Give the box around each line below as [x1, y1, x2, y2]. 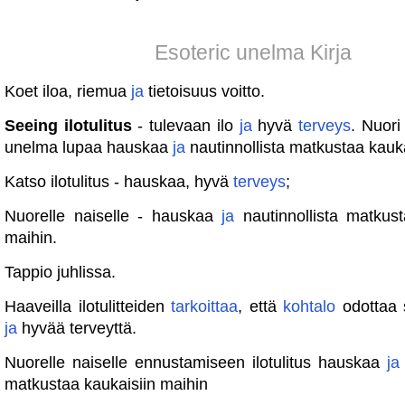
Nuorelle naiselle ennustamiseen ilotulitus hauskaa [5, 353, 387, 372]
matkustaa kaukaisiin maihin [5, 375, 208, 393]
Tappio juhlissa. [5, 263, 116, 281]
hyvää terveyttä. [17, 319, 137, 337]
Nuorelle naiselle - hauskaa [5, 207, 222, 225]
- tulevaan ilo [137, 117, 240, 135]
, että [238, 297, 284, 316]
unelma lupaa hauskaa [5, 138, 173, 156]
